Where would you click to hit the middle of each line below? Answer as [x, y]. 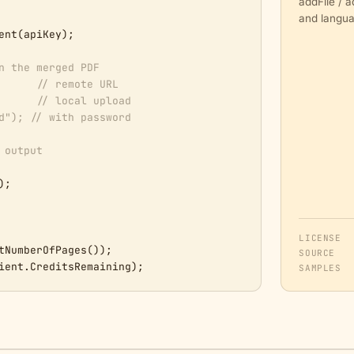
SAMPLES [320, 268]
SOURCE [317, 253]
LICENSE [320, 238]
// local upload [84, 101]
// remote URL [77, 84]
